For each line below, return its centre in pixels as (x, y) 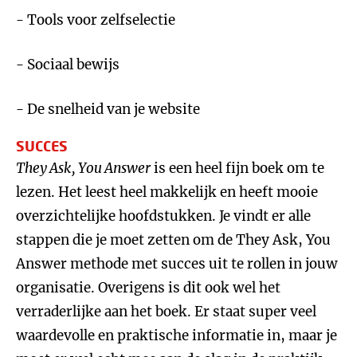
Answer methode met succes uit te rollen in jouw (177, 264)
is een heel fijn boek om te (237, 168)
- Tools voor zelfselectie (96, 20)
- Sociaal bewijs (68, 65)
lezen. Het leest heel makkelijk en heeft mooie (167, 192)
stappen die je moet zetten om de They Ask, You (173, 240)
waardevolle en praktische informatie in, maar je (177, 335)
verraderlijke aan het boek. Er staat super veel (166, 312)
